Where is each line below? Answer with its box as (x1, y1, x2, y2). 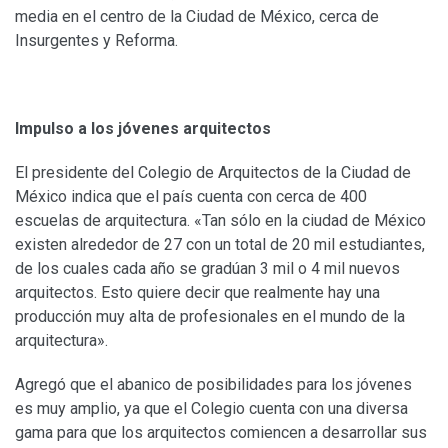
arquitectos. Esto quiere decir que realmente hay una (15, 282, 380, 302)
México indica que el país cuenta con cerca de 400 (15, 186, 367, 206)
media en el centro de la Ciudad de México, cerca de (15, 6, 379, 26)
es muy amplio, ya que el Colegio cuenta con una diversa (15, 398, 408, 418)
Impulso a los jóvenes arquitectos (15, 118, 271, 138)
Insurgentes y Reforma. (15, 30, 178, 50)
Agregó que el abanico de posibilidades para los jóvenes (15, 374, 412, 394)
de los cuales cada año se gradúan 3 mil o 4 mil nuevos (15, 258, 400, 278)
